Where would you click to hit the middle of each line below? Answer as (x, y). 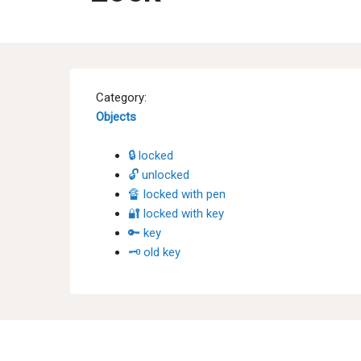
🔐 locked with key (176, 214)
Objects (116, 117)
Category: (121, 98)
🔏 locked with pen (177, 194)
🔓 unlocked (159, 175)
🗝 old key (154, 252)
